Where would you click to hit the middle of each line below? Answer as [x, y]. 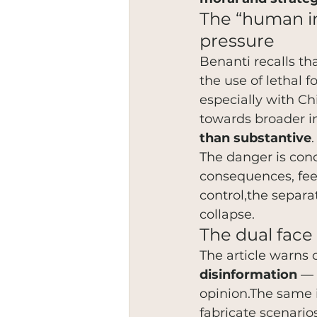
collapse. [227, 214]
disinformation [248, 275]
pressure [237, 41]
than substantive [255, 138]
